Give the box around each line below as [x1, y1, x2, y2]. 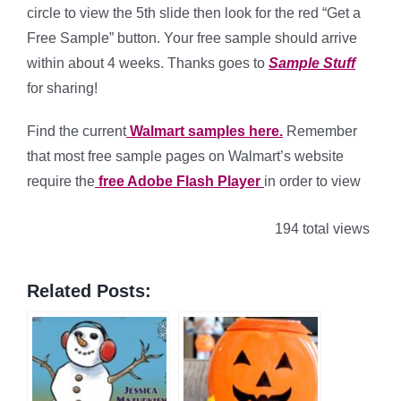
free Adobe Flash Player [98, 174, 260, 189]
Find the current [27, 124, 126, 139]
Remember [283, 124, 357, 139]
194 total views [271, 221, 370, 236]
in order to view [264, 174, 361, 189]
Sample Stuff [269, 55, 355, 71]
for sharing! [27, 81, 98, 96]
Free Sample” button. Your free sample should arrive [27, 30, 357, 46]
